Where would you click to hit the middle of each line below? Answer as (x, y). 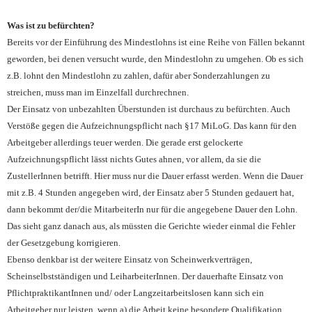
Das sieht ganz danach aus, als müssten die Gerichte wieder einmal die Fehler (151, 226)
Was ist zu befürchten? (51, 26)
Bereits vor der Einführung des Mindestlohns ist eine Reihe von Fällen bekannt (156, 42)
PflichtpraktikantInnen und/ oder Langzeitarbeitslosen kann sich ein (135, 293)
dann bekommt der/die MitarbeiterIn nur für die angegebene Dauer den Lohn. (152, 210)
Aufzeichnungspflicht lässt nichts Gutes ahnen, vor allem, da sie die (134, 159)
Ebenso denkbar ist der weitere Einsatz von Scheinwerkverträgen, (130, 260)
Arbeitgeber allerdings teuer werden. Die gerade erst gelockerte (125, 143)
